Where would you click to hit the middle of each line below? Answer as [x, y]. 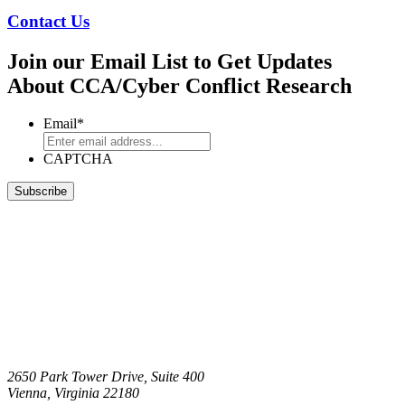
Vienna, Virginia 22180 [73, 393]
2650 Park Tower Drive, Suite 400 [106, 377]
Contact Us [48, 21]
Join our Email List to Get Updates [170, 61]
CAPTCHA [78, 159]
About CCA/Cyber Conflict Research [179, 85]
